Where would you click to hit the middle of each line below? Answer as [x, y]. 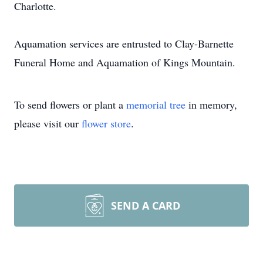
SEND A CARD [146, 205]
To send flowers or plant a [70, 104]
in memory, [211, 104]
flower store [106, 123]
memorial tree [156, 104]
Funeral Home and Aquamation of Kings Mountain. [125, 62]
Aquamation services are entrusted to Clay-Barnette [124, 43]
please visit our [48, 123]
